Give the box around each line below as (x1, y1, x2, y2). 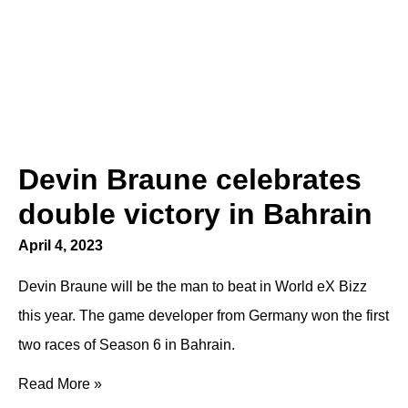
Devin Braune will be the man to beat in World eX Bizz (18, 279, 367, 294)
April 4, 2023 (18, 238, 103, 253)
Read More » (18, 376, 102, 392)
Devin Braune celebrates (18, 163, 362, 196)
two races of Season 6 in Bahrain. (18, 337, 235, 352)
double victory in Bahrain (18, 198, 372, 230)
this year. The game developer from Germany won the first (18, 308, 389, 323)
